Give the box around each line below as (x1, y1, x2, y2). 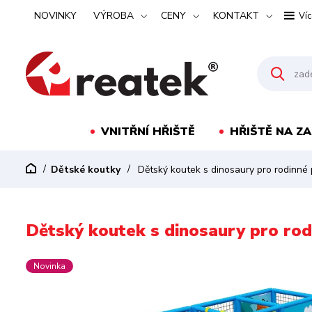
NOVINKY (34, 9, 77, 22)
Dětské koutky (51, 163, 120, 176)
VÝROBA (93, 9, 134, 22)
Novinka (33, 260, 65, 272)
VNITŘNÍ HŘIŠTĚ (100, 124, 195, 139)
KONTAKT (213, 9, 259, 22)
